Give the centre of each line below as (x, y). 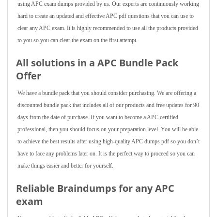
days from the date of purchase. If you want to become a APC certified (98, 117)
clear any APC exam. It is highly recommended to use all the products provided (108, 28)
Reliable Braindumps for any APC (95, 188)
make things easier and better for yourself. (65, 166)
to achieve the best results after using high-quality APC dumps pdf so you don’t (108, 141)
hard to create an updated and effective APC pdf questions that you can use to (106, 16)
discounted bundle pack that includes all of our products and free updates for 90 (108, 105)
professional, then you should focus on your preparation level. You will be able (108, 129)
